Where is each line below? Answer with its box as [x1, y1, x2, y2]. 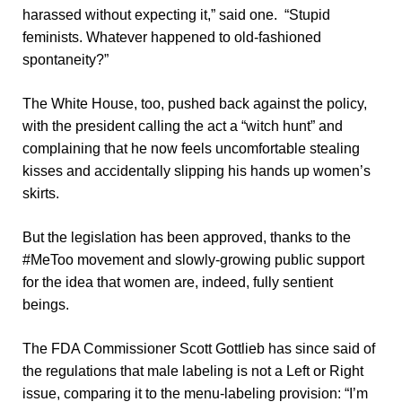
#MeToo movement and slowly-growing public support [22, 252, 364, 268]
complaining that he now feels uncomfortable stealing [22, 141, 360, 157]
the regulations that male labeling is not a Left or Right [22, 363, 363, 380]
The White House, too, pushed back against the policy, [22, 96, 367, 112]
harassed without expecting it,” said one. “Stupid [22, 7, 330, 23]
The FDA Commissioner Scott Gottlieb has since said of [22, 341, 375, 357]
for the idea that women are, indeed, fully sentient [22, 275, 333, 291]
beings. [22, 297, 69, 313]
